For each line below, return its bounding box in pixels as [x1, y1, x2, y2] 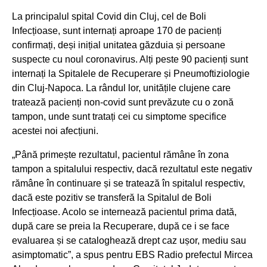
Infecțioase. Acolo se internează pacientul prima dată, [12, 207, 237, 217]
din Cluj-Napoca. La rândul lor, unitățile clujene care [12, 83, 231, 93]
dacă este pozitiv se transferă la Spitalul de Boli [12, 193, 212, 203]
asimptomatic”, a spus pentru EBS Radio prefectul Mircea [12, 250, 253, 260]
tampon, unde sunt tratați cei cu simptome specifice [12, 111, 226, 122]
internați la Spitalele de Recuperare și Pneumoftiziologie [12, 69, 250, 79]
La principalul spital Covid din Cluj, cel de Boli [12, 11, 206, 21]
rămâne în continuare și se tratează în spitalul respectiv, [12, 178, 245, 188]
